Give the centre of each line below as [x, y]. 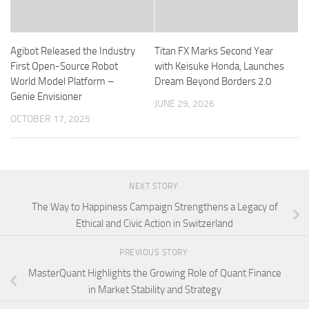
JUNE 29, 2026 [185, 104]
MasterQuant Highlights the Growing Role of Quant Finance [154, 273]
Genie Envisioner [46, 97]
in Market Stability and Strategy [154, 289]
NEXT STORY [154, 187]
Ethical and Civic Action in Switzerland [154, 224]
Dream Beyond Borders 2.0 [213, 82]
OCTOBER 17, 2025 [50, 119]
